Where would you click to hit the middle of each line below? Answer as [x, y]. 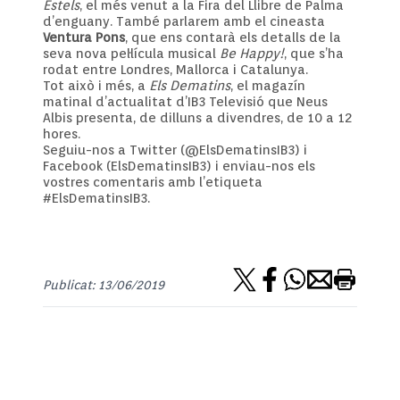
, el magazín [268, 86]
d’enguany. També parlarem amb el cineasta [184, 21]
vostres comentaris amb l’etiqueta [153, 182]
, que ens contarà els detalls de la [233, 37]
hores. [62, 134]
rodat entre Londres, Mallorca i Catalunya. [175, 70]
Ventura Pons [84, 37]
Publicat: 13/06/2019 [104, 285]
